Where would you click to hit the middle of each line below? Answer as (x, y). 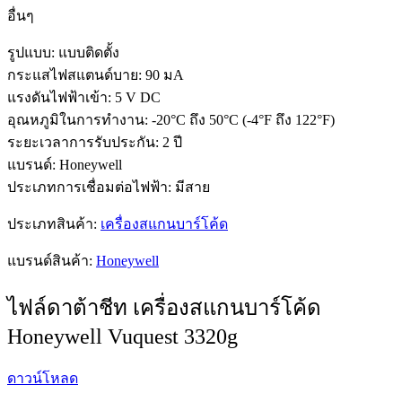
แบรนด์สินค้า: (52, 260)
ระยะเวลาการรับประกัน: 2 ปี (95, 142)
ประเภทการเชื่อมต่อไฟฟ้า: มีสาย (109, 187)
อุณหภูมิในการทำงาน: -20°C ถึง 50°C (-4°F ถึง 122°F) (171, 119)
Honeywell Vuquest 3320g (122, 336)
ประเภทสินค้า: (54, 223)
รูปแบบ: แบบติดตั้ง (63, 52)
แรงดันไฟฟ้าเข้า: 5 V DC (84, 97)
